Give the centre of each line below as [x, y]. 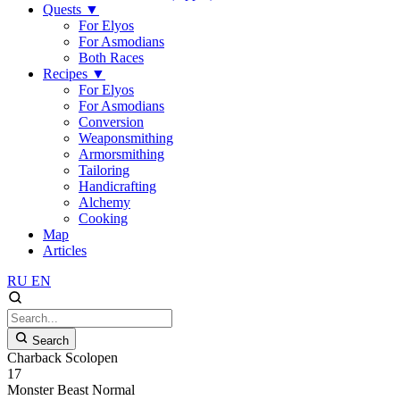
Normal [113, 390]
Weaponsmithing [126, 138]
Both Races [111, 58]
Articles [65, 250]
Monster [30, 390]
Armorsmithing [121, 154]
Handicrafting [117, 186]
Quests [64, 9]
